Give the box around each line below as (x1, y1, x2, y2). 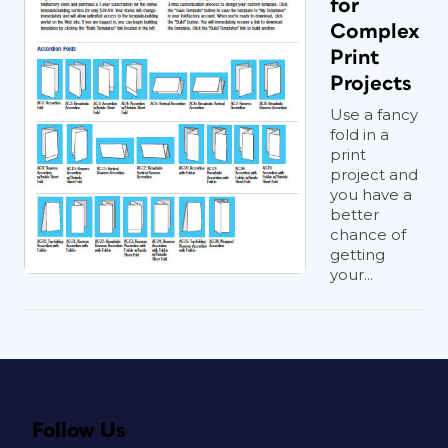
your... (330, 265, 373, 284)
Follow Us (32, 420, 126, 441)
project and (330, 165, 418, 184)
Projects (330, 73, 412, 94)
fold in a (330, 125, 389, 144)
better (330, 205, 379, 224)
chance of (330, 225, 406, 244)
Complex (330, 21, 420, 42)
